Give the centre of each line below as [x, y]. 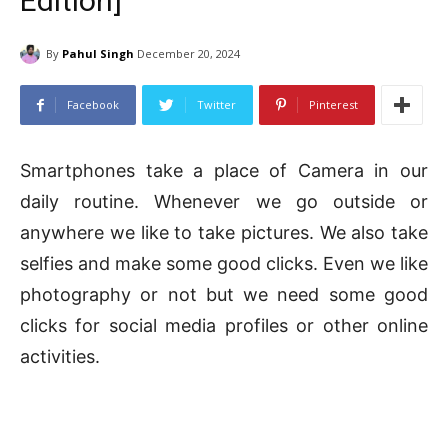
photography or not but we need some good [224, 295]
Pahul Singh [98, 53]
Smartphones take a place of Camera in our [224, 171]
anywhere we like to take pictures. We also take [224, 233]
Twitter [216, 105]
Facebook [93, 105]
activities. [60, 357]
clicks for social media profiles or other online [224, 326]
